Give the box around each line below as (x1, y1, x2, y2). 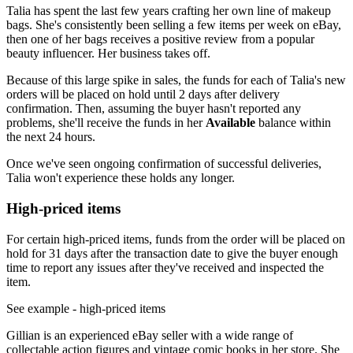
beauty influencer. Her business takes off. (6, 46, 210, 61)
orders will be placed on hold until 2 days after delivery (6, 87, 280, 102)
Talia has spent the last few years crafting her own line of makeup (6, 4, 331, 18)
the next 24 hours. (6, 130, 95, 144)
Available (206, 116, 255, 130)
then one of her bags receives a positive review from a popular (6, 32, 314, 46)
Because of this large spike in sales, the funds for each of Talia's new (6, 73, 346, 87)
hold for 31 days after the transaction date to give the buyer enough (6, 246, 338, 260)
